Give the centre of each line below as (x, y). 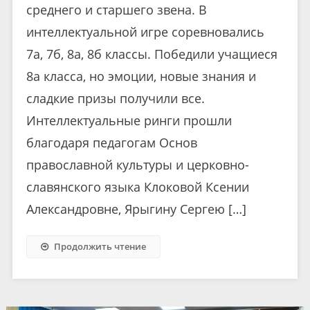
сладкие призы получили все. (115, 98)
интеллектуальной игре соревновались (145, 31)
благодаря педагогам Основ (111, 142)
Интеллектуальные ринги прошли (129, 120)
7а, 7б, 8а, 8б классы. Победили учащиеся (152, 54)
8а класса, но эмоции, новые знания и (141, 76)
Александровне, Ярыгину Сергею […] (136, 209)
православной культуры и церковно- (137, 164)
